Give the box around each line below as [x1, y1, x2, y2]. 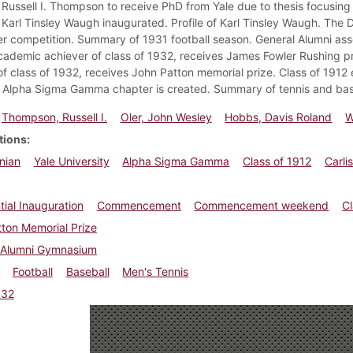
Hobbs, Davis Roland [225, 110, 333, 124]
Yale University [33, 154, 110, 168]
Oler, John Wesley [120, 110, 212, 124]
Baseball [65, 264, 110, 278]
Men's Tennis [122, 264, 189, 278]
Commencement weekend [194, 198, 329, 212]
